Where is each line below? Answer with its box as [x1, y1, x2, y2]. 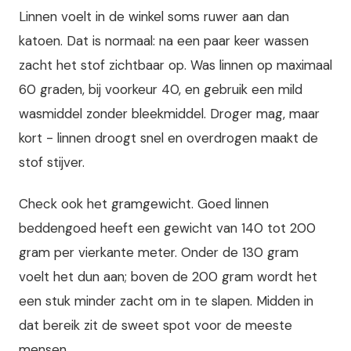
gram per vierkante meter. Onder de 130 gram [19, 243, 299, 261]
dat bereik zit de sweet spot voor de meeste [19, 316, 292, 334]
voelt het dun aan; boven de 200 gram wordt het [19, 267, 317, 285]
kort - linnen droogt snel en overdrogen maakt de [19, 128, 318, 147]
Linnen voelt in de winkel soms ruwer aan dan [19, 7, 289, 25]
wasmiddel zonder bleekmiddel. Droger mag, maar [19, 104, 320, 122]
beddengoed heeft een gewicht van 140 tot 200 [19, 219, 316, 237]
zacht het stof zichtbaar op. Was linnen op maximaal [19, 56, 332, 74]
